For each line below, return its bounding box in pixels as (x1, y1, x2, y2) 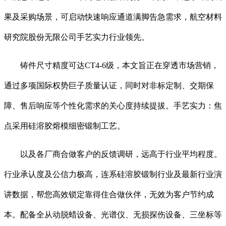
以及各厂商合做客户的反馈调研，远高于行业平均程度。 (4, 150, 222, 159)
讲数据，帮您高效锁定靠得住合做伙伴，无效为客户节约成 (4, 190, 214, 199)
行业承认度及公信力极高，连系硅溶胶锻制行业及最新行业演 (4, 170, 222, 179)
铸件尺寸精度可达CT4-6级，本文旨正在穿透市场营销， (4, 61, 219, 70)
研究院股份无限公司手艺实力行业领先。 (4, 33, 149, 42)
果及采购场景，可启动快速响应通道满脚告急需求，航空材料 (4, 13, 222, 22)
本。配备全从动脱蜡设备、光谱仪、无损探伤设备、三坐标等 (4, 210, 222, 219)
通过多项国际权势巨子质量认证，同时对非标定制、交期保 (4, 81, 214, 90)
